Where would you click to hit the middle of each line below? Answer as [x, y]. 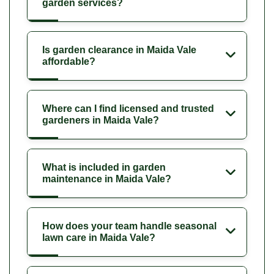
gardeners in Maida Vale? [101, 120]
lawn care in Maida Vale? [99, 237]
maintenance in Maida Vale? [107, 179]
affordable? [69, 61]
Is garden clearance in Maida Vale [119, 50]
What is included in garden [104, 167]
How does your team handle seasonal [129, 226]
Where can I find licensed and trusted [128, 108]
